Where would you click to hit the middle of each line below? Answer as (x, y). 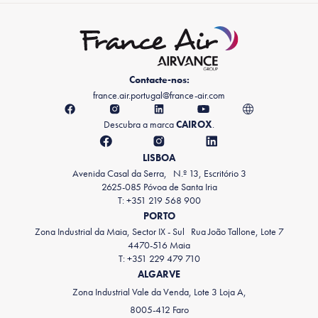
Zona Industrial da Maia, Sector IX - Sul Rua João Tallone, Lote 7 (159, 232)
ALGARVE (159, 274)
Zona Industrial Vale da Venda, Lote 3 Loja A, (159, 292)
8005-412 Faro (159, 310)
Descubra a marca (140, 124)
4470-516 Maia (159, 245)
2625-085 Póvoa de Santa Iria (159, 187)
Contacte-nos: (159, 80)
